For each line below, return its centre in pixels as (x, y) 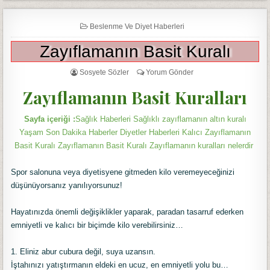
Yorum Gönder (170, 72)
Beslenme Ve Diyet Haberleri (137, 26)
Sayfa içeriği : (49, 119)
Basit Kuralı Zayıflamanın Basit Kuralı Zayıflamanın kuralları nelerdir (134, 146)
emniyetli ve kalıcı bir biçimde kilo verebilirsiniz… (97, 225)
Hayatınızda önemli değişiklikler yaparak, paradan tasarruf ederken (127, 212)
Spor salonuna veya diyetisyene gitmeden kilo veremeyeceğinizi (123, 172)
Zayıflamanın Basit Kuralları (135, 97)
